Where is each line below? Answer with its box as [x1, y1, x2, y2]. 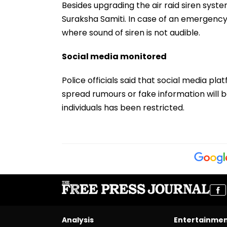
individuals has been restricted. [62, 101, 184, 113]
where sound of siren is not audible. [62, 26, 200, 39]
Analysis [62, 214, 94, 225]
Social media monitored [62, 50, 167, 62]
